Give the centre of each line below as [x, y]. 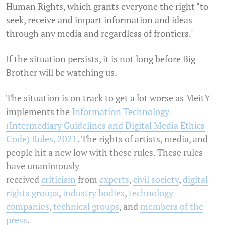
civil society [156, 179]
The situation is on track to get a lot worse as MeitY [108, 98]
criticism [59, 179]
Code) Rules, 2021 [42, 138]
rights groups [32, 193]
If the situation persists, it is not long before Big [101, 59]
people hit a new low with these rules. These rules [104, 152]
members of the [172, 206]
